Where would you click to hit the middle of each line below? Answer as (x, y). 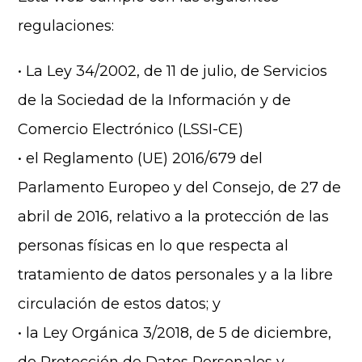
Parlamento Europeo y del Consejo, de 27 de (180, 187)
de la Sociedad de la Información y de (155, 100)
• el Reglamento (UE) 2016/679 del (141, 158)
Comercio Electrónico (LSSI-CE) (131, 129)
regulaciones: (66, 26)
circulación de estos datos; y (120, 304)
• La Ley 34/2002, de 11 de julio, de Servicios (173, 71)
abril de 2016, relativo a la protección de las (174, 217)
